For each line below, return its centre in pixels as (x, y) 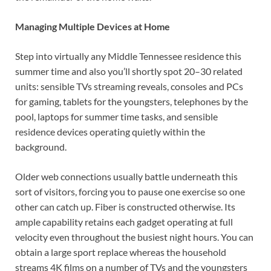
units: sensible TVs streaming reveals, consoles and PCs (129, 87)
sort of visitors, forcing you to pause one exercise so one (130, 192)
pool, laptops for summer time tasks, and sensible (116, 117)
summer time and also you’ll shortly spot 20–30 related (129, 71)
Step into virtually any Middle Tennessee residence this (128, 56)
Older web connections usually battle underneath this (126, 177)
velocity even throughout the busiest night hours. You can (134, 237)
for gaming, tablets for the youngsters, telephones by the (132, 102)
